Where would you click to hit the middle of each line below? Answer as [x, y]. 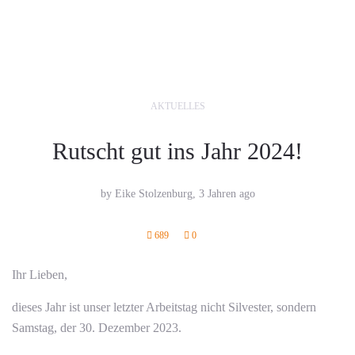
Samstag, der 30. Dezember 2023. [97, 327]
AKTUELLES [177, 106]
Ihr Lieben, [40, 274]
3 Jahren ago [227, 193]
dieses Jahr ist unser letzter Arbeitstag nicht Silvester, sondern [164, 307]
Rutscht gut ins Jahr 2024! [177, 151]
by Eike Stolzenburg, [149, 193]
